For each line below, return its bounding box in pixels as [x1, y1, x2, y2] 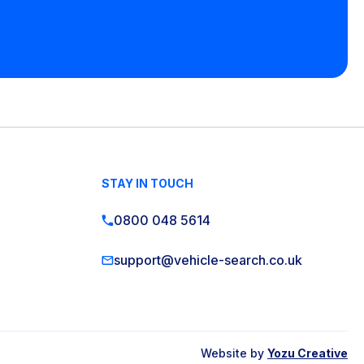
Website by [201, 346, 267, 360]
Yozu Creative [267, 346, 348, 360]
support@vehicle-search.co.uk [113, 252, 302, 268]
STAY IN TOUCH [101, 176, 193, 190]
